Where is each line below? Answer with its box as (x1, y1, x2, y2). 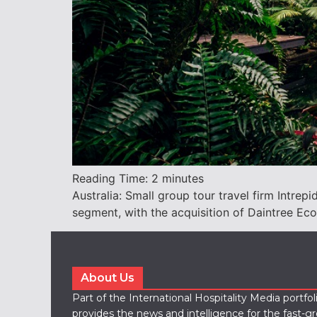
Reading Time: (72, 171, 151, 186)
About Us (81, 270, 134, 284)
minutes (162, 171, 204, 186)
